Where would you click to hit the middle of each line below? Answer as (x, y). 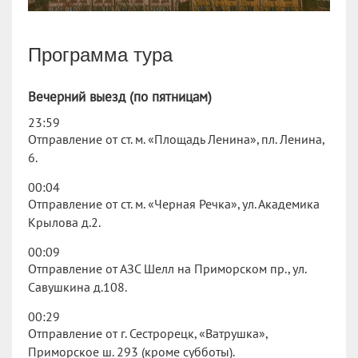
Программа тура (100, 54)
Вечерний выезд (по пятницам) (120, 97)
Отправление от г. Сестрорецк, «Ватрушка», (147, 334)
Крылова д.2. (64, 223)
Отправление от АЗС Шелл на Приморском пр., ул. (167, 269)
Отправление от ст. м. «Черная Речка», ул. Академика (174, 204)
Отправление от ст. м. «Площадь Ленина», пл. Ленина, (176, 139)
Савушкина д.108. (78, 287)
